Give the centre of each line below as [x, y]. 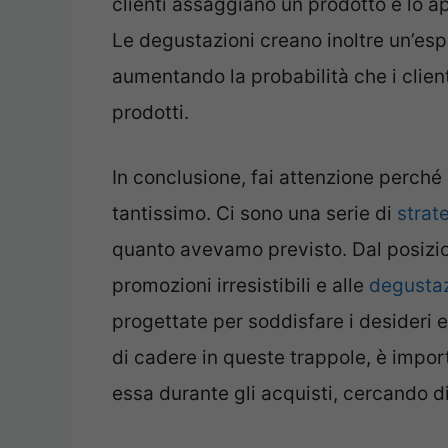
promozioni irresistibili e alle [240, 285]
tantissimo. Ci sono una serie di [254, 213]
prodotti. [150, 113]
